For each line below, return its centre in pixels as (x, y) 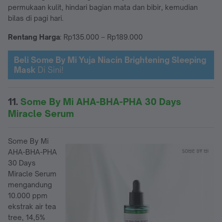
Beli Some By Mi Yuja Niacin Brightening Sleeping (110, 60)
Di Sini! (50, 70)
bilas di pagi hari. (36, 18)
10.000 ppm (28, 195)
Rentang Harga (34, 37)
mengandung (30, 184)
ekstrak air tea (32, 206)
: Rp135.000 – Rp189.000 (101, 37)
